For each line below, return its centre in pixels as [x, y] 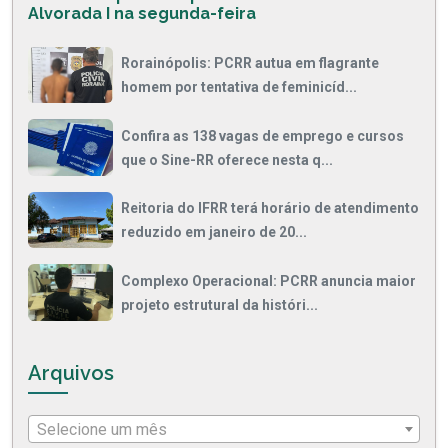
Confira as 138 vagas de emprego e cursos [262, 135]
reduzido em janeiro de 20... [214, 232]
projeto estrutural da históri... [219, 304]
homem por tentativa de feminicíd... [239, 86]
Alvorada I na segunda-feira [142, 13]
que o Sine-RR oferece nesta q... [227, 159]
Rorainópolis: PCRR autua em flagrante [250, 62]
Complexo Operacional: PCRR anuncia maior [268, 280]
